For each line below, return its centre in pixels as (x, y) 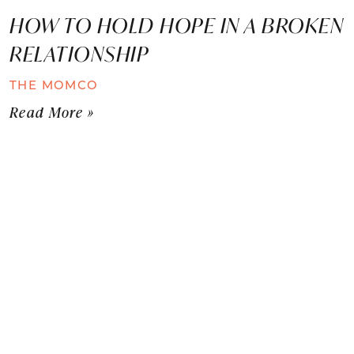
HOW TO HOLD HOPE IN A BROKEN (177, 25)
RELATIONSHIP (79, 53)
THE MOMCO (54, 84)
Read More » (52, 112)
